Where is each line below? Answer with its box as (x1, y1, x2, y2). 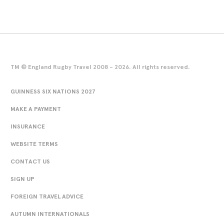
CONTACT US (10, 157, 50, 165)
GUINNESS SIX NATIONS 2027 (10, 87, 95, 95)
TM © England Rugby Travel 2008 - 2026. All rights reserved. (10, 63, 190, 70)
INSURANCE (10, 122, 45, 130)
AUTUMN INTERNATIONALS (10, 210, 89, 217)
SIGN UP (10, 175, 34, 182)
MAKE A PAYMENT (10, 105, 61, 112)
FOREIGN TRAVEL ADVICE (10, 192, 83, 200)
